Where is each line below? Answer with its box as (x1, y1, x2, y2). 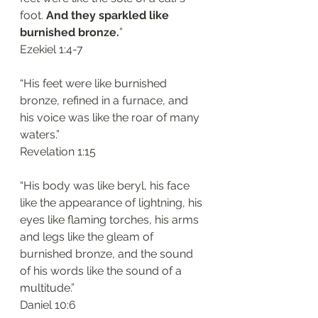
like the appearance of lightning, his (20, 196, 205, 209)
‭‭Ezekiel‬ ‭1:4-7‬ (20, 43, 83, 56)
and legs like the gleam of (20, 230, 156, 243)
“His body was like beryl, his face (20, 179, 192, 192)
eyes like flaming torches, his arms (20, 213, 202, 226)
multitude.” (20, 281, 75, 295)
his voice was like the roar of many (20, 111, 202, 124)
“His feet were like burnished (20, 77, 170, 90)
